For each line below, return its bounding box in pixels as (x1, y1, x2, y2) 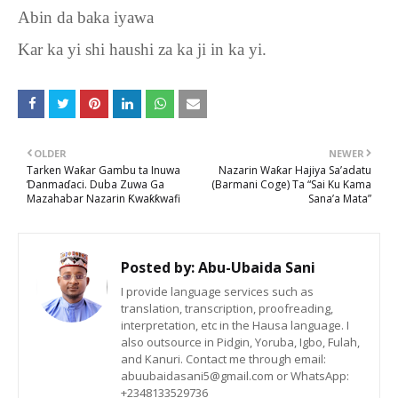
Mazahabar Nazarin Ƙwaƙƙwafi (27, 191, 180, 206)
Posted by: (121, 258, 195, 277)
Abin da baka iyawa (18, 8, 154, 27)
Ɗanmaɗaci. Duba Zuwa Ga (27, 177, 164, 192)
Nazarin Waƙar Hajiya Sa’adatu (219, 163, 371, 178)
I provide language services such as (121, 283, 314, 299)
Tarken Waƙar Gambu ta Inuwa (27, 163, 180, 178)
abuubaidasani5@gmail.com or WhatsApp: (121, 368, 349, 384)
